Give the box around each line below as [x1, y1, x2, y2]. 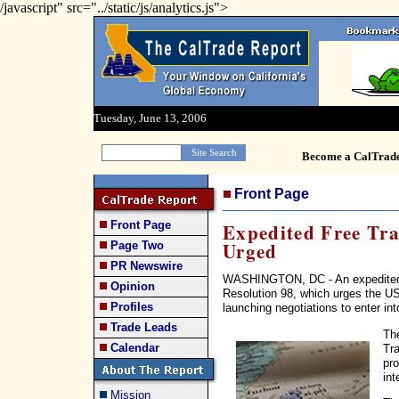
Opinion [110, 280, 155, 293]
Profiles [110, 300, 153, 313]
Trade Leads [110, 321, 177, 334]
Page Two [110, 239, 164, 252]
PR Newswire [110, 259, 183, 273]
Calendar [110, 341, 159, 354]
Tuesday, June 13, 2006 [94, 111, 207, 125]
